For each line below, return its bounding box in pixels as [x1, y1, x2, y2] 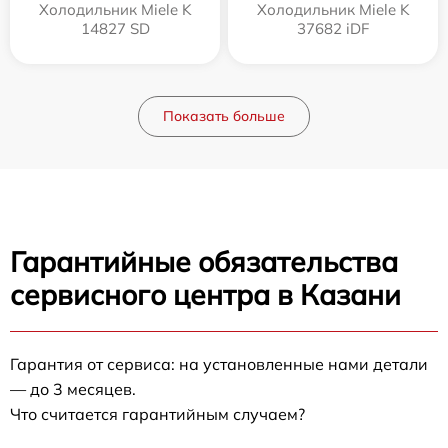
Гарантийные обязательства [10, 244, 398, 279]
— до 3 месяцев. [10, 379, 136, 399]
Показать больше [163, 107, 285, 125]
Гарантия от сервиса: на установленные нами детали [10, 354, 428, 374]
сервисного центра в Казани [10, 277, 401, 312]
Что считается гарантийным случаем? [10, 404, 305, 424]
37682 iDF [297, 19, 369, 38]
